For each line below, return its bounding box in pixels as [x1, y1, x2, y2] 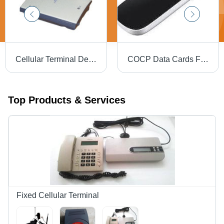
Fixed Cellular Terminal [16, 191, 99, 199]
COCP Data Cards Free [200, 55, 208, 63]
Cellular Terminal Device [88, 55, 96, 63]
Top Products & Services [8, 94, 125, 105]
